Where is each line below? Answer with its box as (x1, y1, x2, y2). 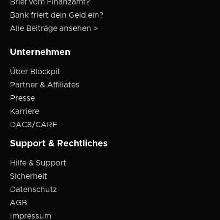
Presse (10, 94, 35, 103)
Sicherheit (10, 172, 47, 181)
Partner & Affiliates (10, 81, 80, 89)
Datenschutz (10, 186, 57, 194)
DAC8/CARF (10, 121, 57, 129)
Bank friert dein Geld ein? (10, 11, 103, 20)
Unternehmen (10, 48, 70, 57)
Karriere (10, 108, 39, 116)
